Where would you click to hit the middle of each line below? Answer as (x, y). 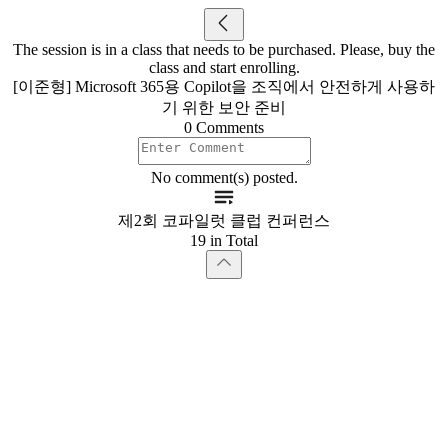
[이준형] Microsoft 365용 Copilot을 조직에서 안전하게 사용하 (224, 86)
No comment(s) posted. (224, 177)
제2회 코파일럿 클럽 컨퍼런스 (224, 220)
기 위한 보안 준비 (224, 107)
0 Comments (224, 127)
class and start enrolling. (224, 67)
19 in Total (224, 240)
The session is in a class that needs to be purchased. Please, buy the (224, 49)
